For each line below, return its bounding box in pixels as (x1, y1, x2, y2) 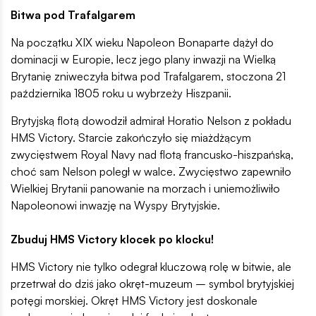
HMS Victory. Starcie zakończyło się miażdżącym (11, 130, 251, 145)
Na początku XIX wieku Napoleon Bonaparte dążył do (11, 35, 274, 49)
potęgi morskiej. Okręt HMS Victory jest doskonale (11, 293, 257, 308)
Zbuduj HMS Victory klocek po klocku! (11, 231, 214, 246)
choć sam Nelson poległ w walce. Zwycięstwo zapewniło (11, 164, 291, 178)
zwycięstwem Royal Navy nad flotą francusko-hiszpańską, (11, 147, 293, 162)
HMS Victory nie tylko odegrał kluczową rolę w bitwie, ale (11, 259, 291, 274)
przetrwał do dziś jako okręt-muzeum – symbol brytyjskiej (11, 276, 294, 291)
